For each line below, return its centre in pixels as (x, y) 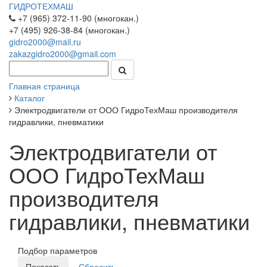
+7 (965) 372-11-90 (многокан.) (77, 18)
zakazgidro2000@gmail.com (63, 54)
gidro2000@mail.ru (45, 42)
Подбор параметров (58, 250)
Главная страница (44, 86)
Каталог (30, 98)
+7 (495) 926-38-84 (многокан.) (69, 30)
